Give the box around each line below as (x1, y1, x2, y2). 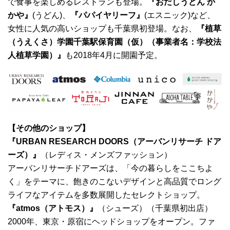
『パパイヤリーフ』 (70, 11, 144, 20)
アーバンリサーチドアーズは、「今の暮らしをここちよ (8, 164, 213, 173)
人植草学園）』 (8, 51, 65, 60)
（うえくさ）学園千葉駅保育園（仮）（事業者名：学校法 (8, 37, 221, 47)
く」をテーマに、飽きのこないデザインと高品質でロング (8, 177, 221, 186)
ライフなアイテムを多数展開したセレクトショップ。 (8, 190, 205, 200)
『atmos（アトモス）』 (8, 204, 98, 213)
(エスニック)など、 (144, 11, 215, 20)
